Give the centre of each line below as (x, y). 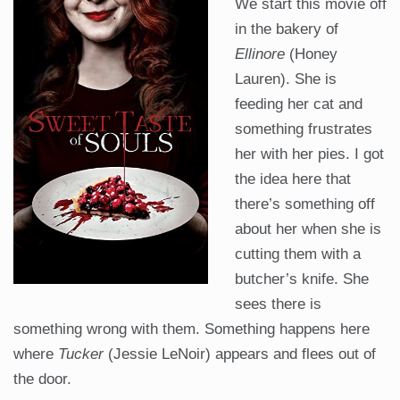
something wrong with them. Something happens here (192, 329)
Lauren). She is (286, 79)
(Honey (311, 54)
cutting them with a (298, 254)
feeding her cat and (299, 104)
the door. (42, 379)
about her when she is (308, 229)
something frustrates (304, 129)
